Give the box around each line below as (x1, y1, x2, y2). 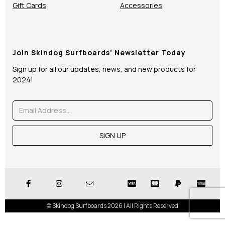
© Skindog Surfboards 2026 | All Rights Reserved (47, 201, 178, 210)
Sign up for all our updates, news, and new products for (13, 64, 196, 74)
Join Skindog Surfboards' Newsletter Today (13, 47, 186, 57)
